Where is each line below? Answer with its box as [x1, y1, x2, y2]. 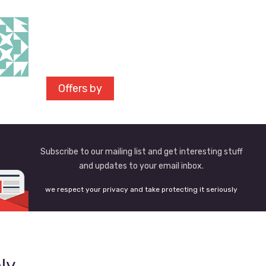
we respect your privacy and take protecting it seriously [45, 185, 238, 194]
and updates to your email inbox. [79, 161, 204, 171]
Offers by [58, 82, 102, 95]
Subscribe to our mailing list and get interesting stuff [40, 147, 243, 157]
